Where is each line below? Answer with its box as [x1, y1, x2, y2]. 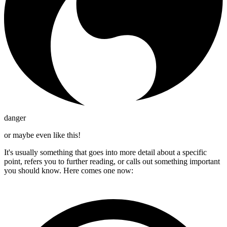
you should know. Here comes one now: [4, 166, 133, 175]
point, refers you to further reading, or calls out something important [4, 157, 220, 166]
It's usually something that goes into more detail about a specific [4, 147, 207, 157]
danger [4, 113, 26, 122]
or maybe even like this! [4, 130, 81, 139]
